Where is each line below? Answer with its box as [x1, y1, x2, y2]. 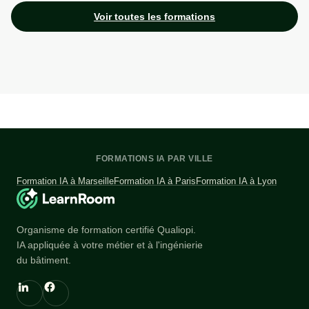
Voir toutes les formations [93, 11, 215, 23]
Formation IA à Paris [114, 176, 196, 187]
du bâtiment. [17, 255, 71, 266]
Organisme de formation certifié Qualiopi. [17, 224, 196, 236]
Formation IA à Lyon [196, 176, 277, 187]
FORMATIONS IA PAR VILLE [96, 154, 213, 164]
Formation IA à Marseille [17, 176, 114, 187]
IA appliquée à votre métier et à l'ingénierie [17, 239, 203, 251]
